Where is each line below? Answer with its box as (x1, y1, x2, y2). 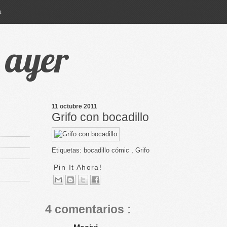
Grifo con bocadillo (52, 110, 149, 124)
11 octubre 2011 (52, 103, 97, 110)
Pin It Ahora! (54, 163, 105, 171)
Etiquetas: (52, 146, 84, 154)
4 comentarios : (45, 202, 131, 216)
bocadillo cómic (84, 146, 131, 154)
